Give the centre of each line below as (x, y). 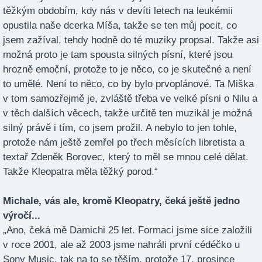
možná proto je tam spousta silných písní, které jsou (118, 55)
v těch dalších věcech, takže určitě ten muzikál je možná (127, 113)
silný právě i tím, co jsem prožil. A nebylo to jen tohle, (120, 128)
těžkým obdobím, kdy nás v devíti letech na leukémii (118, 11)
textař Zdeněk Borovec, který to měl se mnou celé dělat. (126, 157)
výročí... (22, 216)
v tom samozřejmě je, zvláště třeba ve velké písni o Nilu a (130, 99)
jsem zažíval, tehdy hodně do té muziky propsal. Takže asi (131, 40)
